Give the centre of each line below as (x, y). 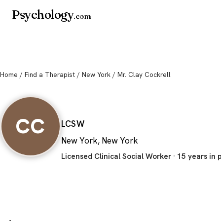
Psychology (43, 15)
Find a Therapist (50, 74)
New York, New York (100, 140)
